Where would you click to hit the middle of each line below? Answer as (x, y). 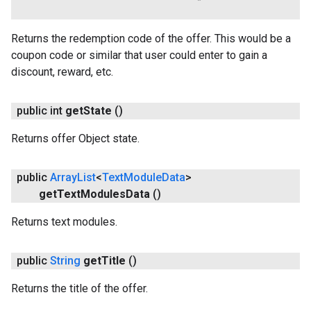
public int (40, 111)
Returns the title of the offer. (79, 288)
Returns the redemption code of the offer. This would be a (151, 39)
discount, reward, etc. (62, 72)
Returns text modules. (64, 222)
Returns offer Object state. (75, 138)
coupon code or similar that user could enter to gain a (139, 55)
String (65, 261)
